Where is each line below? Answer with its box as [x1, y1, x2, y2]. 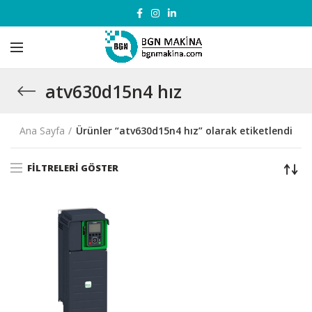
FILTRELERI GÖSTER [27, 161, 118, 174]
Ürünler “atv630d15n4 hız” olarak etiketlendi [76, 124, 292, 137]
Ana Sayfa [19, 124, 65, 137]
